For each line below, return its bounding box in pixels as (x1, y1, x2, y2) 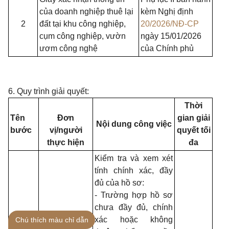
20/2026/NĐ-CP (141, 19, 199, 28)
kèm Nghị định (141, 7, 193, 16)
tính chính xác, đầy (95, 166, 173, 175)
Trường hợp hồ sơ (101, 191, 173, 199)
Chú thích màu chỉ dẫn (15, 216, 88, 224)
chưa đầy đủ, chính (95, 203, 173, 212)
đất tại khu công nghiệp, (39, 19, 126, 28)
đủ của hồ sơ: (95, 178, 144, 187)
